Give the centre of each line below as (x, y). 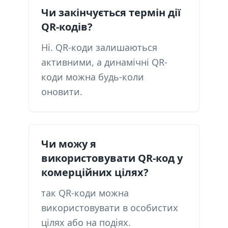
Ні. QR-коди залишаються (99, 47)
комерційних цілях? (95, 172)
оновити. (62, 92)
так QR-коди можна (85, 193)
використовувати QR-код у (112, 158)
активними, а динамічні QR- (104, 62)
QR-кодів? (67, 27)
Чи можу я (69, 144)
